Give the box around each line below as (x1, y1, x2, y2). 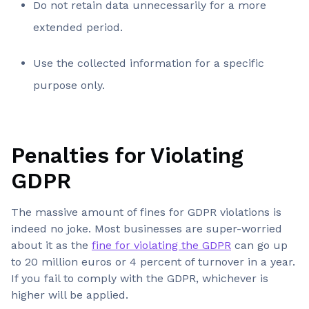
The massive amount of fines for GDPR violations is (11, 206, 281, 219)
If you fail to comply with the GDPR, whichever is (11, 272, 268, 285)
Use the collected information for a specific (33, 57, 264, 70)
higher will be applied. (11, 288, 128, 301)
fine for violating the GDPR (92, 239, 231, 252)
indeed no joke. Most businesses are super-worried (11, 222, 282, 235)
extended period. (33, 21, 126, 34)
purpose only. (33, 79, 112, 92)
